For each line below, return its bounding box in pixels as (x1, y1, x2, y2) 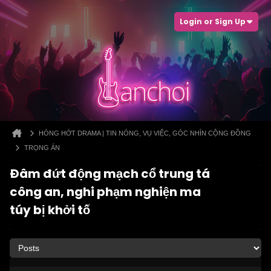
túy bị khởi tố (10, 201, 90, 218)
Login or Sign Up (180, 16, 246, 27)
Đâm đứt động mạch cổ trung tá (10, 165, 210, 182)
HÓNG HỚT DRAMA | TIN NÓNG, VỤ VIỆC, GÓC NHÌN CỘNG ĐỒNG (39, 129, 251, 137)
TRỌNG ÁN (24, 144, 60, 151)
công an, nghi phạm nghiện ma (10, 183, 201, 200)
